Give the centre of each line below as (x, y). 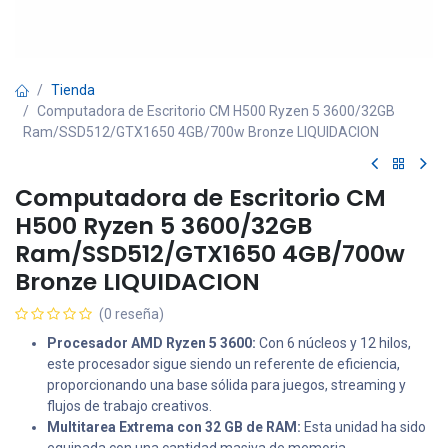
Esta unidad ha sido (363, 427)
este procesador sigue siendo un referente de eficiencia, (223, 364)
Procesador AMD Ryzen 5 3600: (151, 343)
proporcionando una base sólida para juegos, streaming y (226, 385)
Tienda (73, 90)
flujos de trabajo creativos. (129, 406)
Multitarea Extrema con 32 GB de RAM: (174, 427)
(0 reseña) (131, 314)
